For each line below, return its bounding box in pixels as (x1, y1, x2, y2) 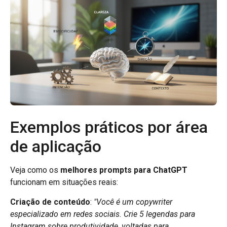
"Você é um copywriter (94, 197, 172, 207)
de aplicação (10, 137, 101, 157)
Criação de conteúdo (10, 197, 90, 207)
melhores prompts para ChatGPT (60, 165, 187, 175)
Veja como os (10, 165, 60, 175)
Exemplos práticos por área (10, 118, 208, 137)
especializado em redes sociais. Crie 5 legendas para (10, 209, 195, 219)
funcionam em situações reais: (10, 177, 118, 187)
